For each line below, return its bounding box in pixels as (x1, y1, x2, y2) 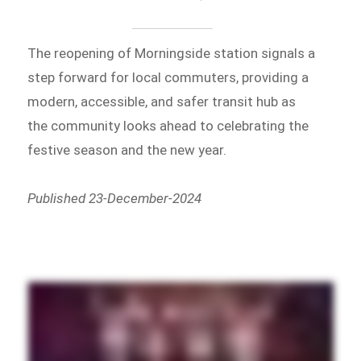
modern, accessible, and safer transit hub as (27, 93, 297, 110)
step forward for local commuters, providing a (27, 69, 309, 86)
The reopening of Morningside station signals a (27, 45, 316, 62)
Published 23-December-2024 (27, 190, 202, 207)
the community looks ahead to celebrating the (27, 118, 309, 135)
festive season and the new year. (27, 142, 227, 159)
